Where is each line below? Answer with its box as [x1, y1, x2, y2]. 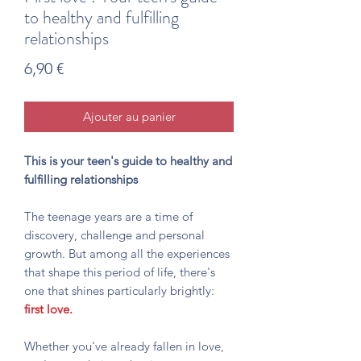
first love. [24, 301, 73, 317]
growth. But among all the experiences [24, 246, 230, 262]
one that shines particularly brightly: [24, 283, 214, 299]
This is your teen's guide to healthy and [24, 153, 232, 169]
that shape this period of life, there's [24, 264, 215, 280]
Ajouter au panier [82, 109, 176, 125]
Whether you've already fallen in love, [24, 338, 224, 355]
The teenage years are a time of [24, 209, 193, 225]
